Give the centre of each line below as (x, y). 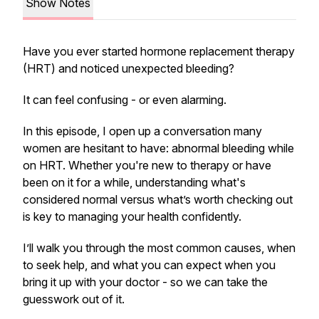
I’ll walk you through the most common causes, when (159, 248)
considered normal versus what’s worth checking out (158, 199)
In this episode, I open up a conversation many (142, 131)
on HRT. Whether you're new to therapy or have (147, 165)
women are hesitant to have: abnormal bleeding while (158, 148)
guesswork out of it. (74, 299)
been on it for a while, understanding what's (134, 182)
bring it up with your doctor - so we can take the (145, 282)
